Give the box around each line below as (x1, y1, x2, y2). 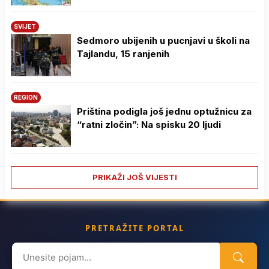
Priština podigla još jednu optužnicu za (77, 105, 252, 117)
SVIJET (14, 22, 36, 30)
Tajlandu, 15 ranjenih (77, 47, 169, 59)
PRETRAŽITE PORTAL (85, 222, 184, 234)
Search (11, 242, 43, 256)
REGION (14, 93, 38, 101)
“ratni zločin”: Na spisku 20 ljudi (77, 118, 221, 130)
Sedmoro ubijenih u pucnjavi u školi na (77, 34, 250, 46)
